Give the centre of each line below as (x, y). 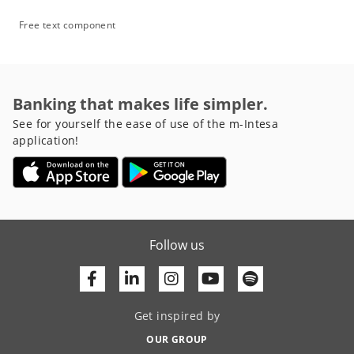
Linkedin (169, 277)
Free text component (68, 24)
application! (46, 140)
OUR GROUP (177, 339)
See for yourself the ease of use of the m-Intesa (146, 123)
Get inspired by (177, 315)
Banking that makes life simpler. (140, 104)
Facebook (132, 277)
